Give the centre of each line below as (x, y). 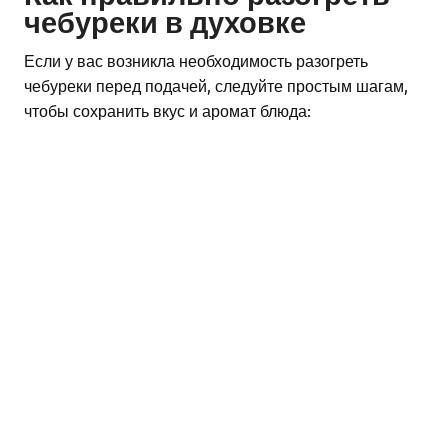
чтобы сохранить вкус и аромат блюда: (167, 110)
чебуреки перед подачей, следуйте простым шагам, (216, 85)
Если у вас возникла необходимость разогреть (196, 60)
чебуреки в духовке (165, 22)
